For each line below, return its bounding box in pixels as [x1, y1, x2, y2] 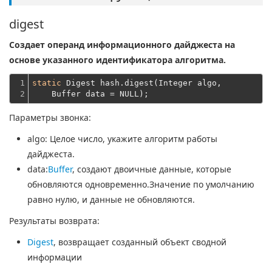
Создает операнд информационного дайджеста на [9, 39, 235, 50]
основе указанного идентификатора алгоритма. [9, 54, 226, 66]
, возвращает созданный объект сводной [53, 236, 226, 248]
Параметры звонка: [9, 112, 91, 123]
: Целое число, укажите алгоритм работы [45, 133, 217, 144]
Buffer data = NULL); [32, 89, 149, 98]
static [32, 78, 61, 87]
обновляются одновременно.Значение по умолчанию [27, 178, 254, 190]
